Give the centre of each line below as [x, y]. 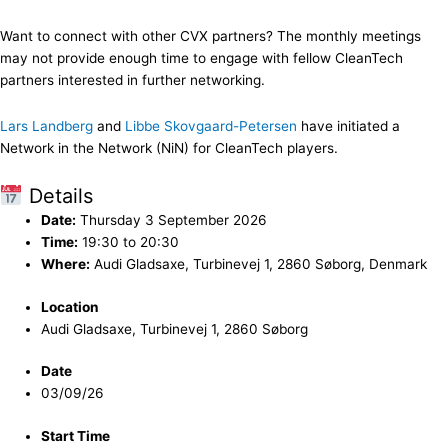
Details [57, 196]
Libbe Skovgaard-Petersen [211, 126]
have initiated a [348, 126]
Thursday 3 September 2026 [172, 220]
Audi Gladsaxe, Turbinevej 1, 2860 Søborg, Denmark [259, 264]
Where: [66, 264]
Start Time [76, 435]
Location [70, 306]
